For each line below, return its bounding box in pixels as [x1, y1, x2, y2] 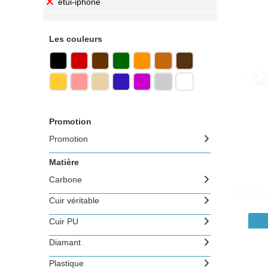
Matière [49, 157, 79, 167]
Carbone [48, 175, 82, 184]
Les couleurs [49, 34, 102, 44]
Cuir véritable [48, 196, 99, 205]
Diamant [48, 237, 81, 247]
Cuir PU [48, 217, 78, 226]
